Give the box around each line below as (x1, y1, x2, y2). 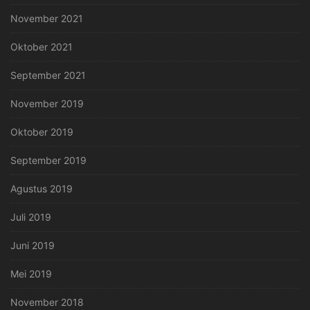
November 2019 (10, 98, 84, 110)
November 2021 (10, 12, 83, 25)
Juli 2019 (10, 211, 51, 224)
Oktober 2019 (10, 126, 73, 138)
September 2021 (10, 69, 86, 82)
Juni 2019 (10, 239, 55, 252)
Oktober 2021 (10, 41, 73, 53)
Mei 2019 (10, 268, 52, 280)
